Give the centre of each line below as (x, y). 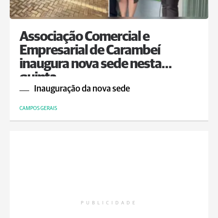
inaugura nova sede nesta (91, 64)
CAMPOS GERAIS (38, 108)
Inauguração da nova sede (82, 89)
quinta (38, 78)
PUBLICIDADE (109, 203)
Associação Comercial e (84, 37)
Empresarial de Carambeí (90, 51)
